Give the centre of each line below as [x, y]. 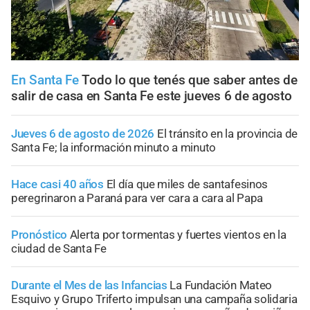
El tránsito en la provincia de [227, 133]
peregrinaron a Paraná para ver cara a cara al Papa [137, 198]
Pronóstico [40, 234]
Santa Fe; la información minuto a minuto [113, 147]
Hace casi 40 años [57, 184]
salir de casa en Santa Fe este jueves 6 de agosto [152, 95]
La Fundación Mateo [221, 285]
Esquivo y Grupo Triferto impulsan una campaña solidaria [154, 299]
